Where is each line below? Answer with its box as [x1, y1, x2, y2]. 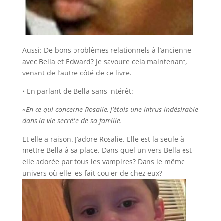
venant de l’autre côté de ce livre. [22, 68, 132, 77]
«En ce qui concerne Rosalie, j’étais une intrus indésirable [22, 104, 198, 114]
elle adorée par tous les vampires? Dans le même [22, 156, 185, 166]
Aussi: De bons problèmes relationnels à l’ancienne [22, 45, 191, 55]
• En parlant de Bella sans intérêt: [22, 86, 133, 96]
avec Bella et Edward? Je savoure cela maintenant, [22, 56, 187, 66]
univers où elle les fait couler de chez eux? [22, 168, 162, 178]
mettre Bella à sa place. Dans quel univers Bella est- [22, 145, 194, 155]
